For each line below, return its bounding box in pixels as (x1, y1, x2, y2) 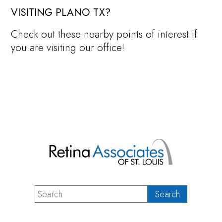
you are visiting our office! (11, 40, 125, 55)
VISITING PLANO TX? (11, 5, 111, 20)
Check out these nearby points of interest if (11, 26, 198, 42)
